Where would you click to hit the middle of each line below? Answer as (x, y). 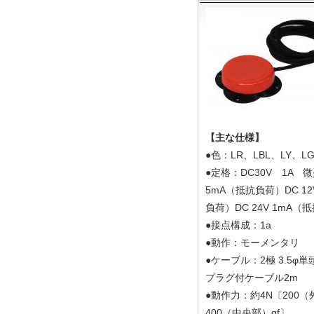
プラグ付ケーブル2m (252, 278)
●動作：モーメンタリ (252, 243)
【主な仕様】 (235, 137)
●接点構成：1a (238, 225)
